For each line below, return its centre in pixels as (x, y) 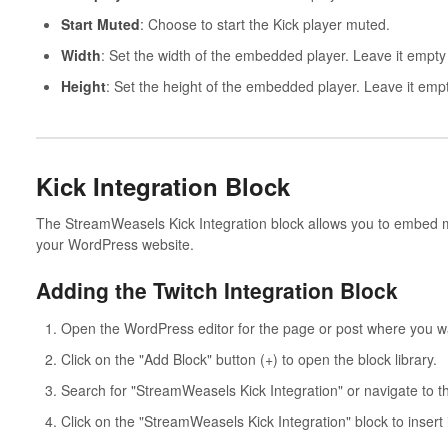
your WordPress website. (114, 244)
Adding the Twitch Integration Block (216, 290)
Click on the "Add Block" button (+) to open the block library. (248, 359)
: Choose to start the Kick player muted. (264, 23)
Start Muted (100, 23)
